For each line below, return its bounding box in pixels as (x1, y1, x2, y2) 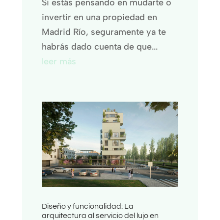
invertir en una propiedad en (41, 12, 157, 23)
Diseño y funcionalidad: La (41, 202, 134, 211)
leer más (41, 56, 76, 67)
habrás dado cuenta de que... (41, 41, 158, 53)
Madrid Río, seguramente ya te (41, 27, 166, 38)
